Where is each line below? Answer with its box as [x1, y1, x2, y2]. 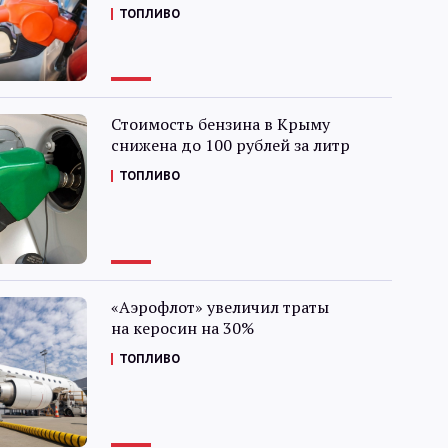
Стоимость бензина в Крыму [110, 113, 330, 135]
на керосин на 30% [110, 317, 254, 339]
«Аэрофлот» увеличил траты [110, 296, 329, 318]
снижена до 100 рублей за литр [110, 134, 350, 156]
